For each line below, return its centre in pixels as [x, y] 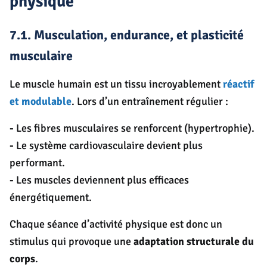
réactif [238, 84]
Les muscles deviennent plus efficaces [101, 180]
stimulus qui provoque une [72, 242]
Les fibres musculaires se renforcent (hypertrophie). [135, 128]
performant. [37, 163]
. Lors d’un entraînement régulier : [150, 102]
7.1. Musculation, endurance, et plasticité [127, 35]
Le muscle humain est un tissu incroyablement [116, 84]
